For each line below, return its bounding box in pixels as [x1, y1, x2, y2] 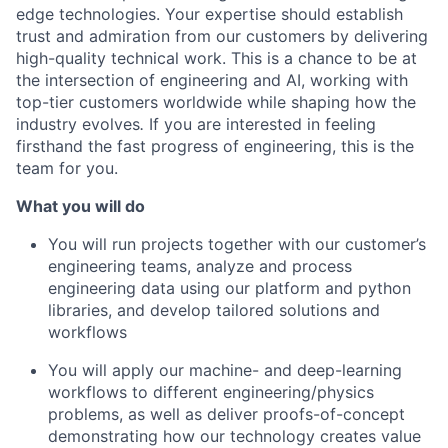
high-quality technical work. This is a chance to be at [16, 48, 417, 69]
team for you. [16, 158, 118, 179]
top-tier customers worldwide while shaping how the [16, 92, 416, 113]
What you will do [16, 196, 145, 217]
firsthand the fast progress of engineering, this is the [16, 136, 414, 157]
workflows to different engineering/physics [48, 382, 374, 403]
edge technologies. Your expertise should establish [16, 4, 403, 25]
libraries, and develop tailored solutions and [48, 300, 380, 321]
